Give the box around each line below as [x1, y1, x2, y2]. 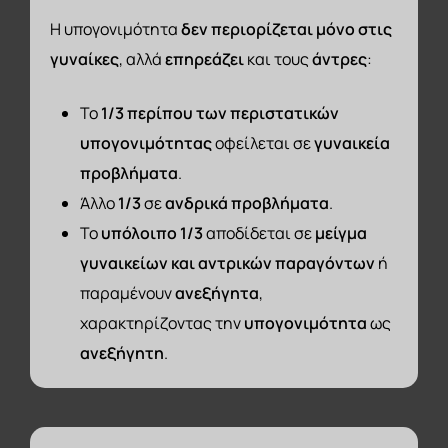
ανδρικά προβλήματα [165, 191, 330, 214]
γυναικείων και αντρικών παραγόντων [80, 251, 376, 274]
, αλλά [119, 47, 166, 70]
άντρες [312, 47, 368, 70]
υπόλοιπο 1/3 [101, 221, 204, 244]
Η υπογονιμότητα [50, 17, 182, 40]
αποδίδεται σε [203, 221, 316, 244]
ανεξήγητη [80, 341, 165, 364]
